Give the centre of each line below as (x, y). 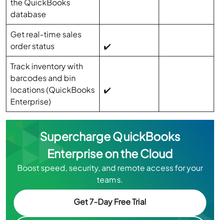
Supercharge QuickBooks (110, 137)
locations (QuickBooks (53, 90)
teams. (110, 180)
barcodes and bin (43, 78)
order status (33, 46)
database (28, 14)
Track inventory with (47, 66)
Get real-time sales (46, 34)
